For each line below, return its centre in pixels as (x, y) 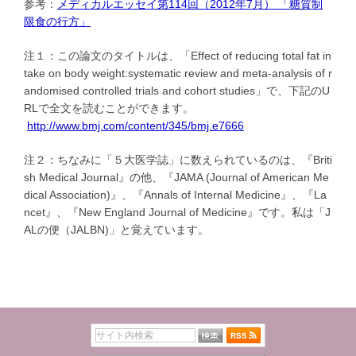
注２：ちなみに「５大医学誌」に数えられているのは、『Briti (178, 160)
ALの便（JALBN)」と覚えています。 (116, 230)
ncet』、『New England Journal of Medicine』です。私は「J (177, 213)
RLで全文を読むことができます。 (109, 108)
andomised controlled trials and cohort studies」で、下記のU (177, 90)
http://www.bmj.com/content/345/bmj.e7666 (135, 125)
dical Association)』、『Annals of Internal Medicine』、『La (175, 195)
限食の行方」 (57, 21)
